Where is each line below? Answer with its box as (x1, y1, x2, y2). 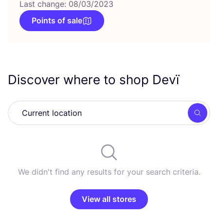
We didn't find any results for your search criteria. (18, 167, 200, 177)
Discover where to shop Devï (8, 72, 182, 87)
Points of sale (32, 16, 82, 25)
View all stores (82, 194, 136, 204)
